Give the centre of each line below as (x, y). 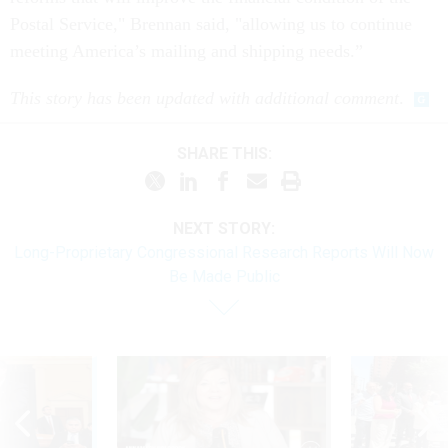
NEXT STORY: (224, 228)
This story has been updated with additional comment (204, 98)
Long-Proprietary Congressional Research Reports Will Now (224, 252)
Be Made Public (224, 276)
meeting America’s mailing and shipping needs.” (186, 51)
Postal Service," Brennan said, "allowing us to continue (211, 24)
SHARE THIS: (229, 153)
